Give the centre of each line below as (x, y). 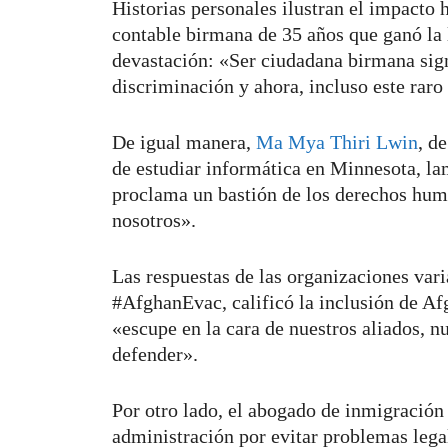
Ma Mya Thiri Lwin (337, 141)
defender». (157, 353)
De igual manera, (184, 141)
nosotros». (154, 219)
